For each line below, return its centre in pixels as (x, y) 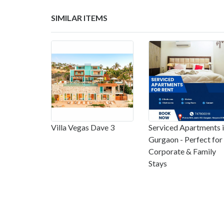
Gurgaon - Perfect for (185, 139)
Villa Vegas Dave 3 (83, 127)
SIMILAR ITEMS (79, 17)
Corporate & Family (182, 151)
